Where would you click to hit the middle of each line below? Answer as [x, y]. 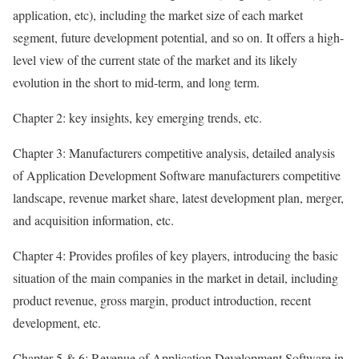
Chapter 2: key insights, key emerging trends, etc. [137, 118]
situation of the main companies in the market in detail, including [175, 278]
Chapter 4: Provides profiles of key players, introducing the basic [175, 256]
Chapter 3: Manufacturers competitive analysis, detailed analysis [174, 153]
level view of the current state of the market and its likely [155, 60]
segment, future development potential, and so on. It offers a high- [178, 38]
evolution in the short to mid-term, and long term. [136, 83]
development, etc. [57, 323]
